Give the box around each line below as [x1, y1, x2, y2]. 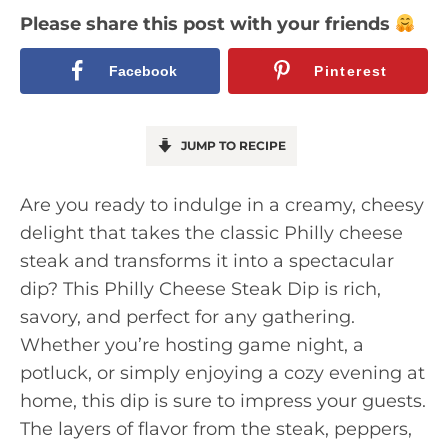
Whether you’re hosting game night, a [20, 333, 364, 356]
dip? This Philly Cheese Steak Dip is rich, [20, 277, 381, 300]
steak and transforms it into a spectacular [20, 249, 394, 272]
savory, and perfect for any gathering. [20, 305, 355, 328]
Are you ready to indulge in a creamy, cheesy [20, 193, 424, 216]
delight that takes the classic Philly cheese [20, 221, 403, 244]
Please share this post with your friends [20, 13, 395, 35]
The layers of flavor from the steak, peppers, [20, 417, 412, 440]
